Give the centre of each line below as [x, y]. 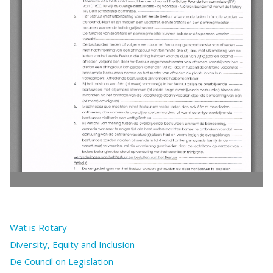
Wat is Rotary [38, 228]
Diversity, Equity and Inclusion [72, 245]
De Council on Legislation [62, 262]
